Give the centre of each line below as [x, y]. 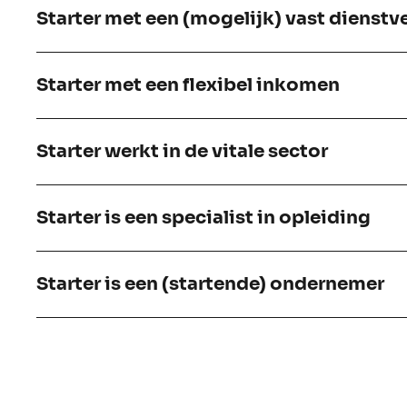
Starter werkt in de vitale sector [182, 152]
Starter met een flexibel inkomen [188, 85]
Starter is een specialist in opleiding [203, 218]
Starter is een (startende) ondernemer [210, 284]
